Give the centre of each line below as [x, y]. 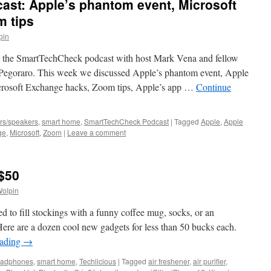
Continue [214, 87]
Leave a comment [96, 132]
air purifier [209, 261]
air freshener [169, 261]
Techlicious [98, 261]
